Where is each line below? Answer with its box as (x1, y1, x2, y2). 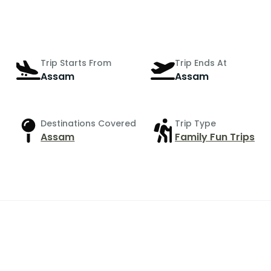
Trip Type (175, 117, 217, 129)
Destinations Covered (41, 117, 137, 129)
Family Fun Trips (175, 129, 255, 144)
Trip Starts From (41, 56, 112, 69)
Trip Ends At (175, 56, 227, 69)
